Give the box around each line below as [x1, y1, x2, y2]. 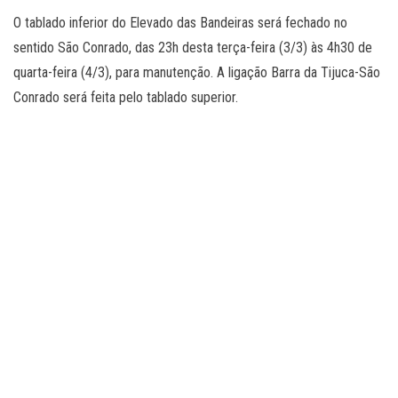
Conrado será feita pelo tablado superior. [13, 89, 238, 107]
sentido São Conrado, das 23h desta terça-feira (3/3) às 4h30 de [13, 39, 372, 57]
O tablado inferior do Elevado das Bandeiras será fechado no [13, 14, 347, 32]
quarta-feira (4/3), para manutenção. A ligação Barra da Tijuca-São [13, 64, 380, 82]
